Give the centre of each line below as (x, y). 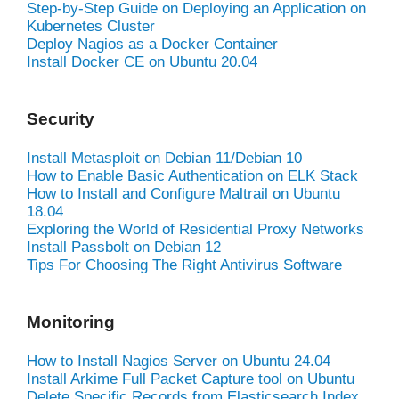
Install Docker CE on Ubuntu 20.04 (142, 61)
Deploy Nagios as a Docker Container (152, 44)
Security (61, 118)
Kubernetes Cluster (91, 26)
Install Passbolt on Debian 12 (124, 247)
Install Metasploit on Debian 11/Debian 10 (164, 158)
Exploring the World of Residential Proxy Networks (195, 229)
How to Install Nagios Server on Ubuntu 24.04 (179, 361)
